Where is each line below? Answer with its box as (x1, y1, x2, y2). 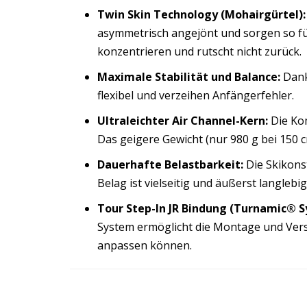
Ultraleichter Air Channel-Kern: (97, 113, 268, 128)
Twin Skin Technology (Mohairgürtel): (97, 7, 306, 22)
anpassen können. (97, 238, 192, 253)
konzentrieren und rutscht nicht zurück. (97, 44, 302, 59)
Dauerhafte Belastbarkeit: (97, 157, 243, 172)
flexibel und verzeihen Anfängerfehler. (97, 88, 294, 103)
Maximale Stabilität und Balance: (97, 69, 280, 84)
